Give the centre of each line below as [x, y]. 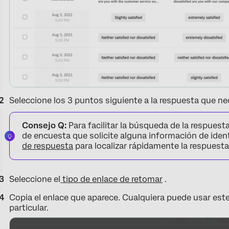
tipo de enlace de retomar [112, 179]
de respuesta [48, 146]
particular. [29, 208]
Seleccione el [35, 179]
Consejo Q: [44, 126]
